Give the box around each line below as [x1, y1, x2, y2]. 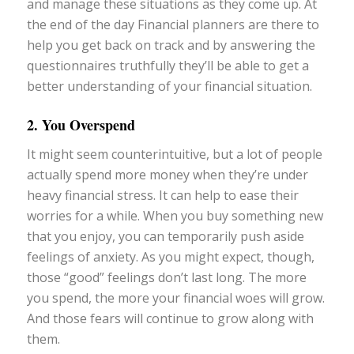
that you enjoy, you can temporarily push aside [26, 227, 304, 245]
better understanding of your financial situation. [26, 77, 312, 96]
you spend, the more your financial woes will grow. [26, 288, 325, 307]
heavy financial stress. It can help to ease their [26, 186, 299, 204]
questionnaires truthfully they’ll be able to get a [26, 57, 309, 75]
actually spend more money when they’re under [26, 165, 308, 183]
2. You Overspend [26, 115, 135, 136]
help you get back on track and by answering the [26, 36, 315, 55]
